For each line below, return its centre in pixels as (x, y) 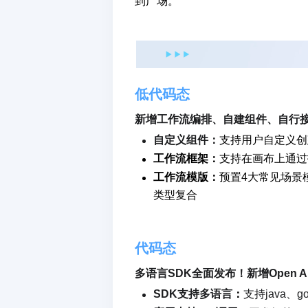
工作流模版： (186, 177)
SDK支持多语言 (193, 294)
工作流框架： (186, 159)
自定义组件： (186, 140)
